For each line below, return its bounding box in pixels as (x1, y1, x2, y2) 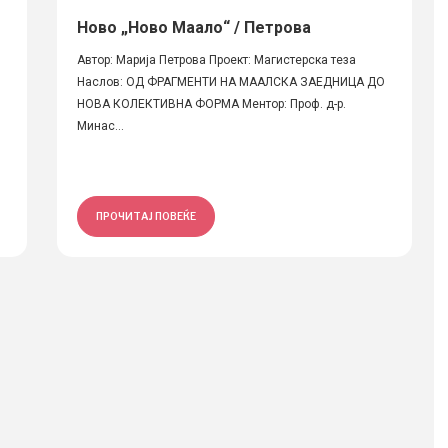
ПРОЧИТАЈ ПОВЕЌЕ (95, 210, 196, 222)
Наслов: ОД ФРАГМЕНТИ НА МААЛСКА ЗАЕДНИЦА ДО (76, 75, 385, 89)
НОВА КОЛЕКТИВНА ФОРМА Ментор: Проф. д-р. (76, 97, 346, 111)
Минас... (76, 119, 124, 133)
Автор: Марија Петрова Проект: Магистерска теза (76, 53, 356, 67)
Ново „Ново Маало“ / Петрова (76, 18, 311, 37)
